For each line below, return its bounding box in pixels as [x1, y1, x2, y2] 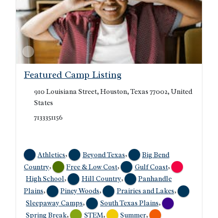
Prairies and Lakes [116, 186, 174, 196]
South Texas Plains [100, 199, 159, 208]
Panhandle [138, 174, 172, 183]
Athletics [37, 150, 66, 159]
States [34, 98, 53, 108]
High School [26, 174, 65, 183]
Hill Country [81, 174, 121, 183]
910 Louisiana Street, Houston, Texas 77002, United [34, 87, 192, 96]
